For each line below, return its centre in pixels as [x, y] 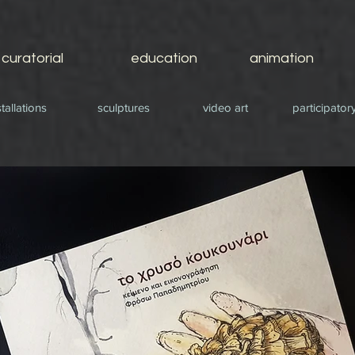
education [164, 58]
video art [225, 107]
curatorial [32, 58]
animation [282, 58]
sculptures [123, 107]
